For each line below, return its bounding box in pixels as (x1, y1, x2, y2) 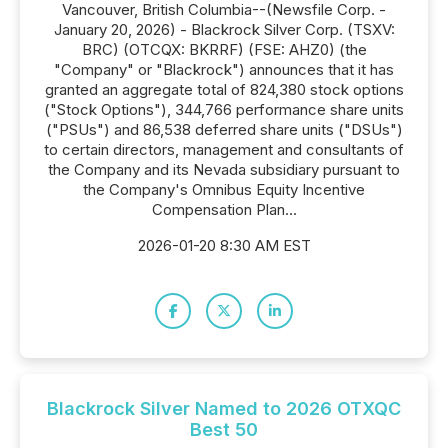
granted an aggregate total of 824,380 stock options (44, 80, 404, 99)
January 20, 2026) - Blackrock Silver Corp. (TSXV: (53, 20, 395, 39)
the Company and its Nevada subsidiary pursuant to (48, 160, 400, 179)
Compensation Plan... (151, 200, 297, 219)
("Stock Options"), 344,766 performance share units (44, 100, 404, 119)
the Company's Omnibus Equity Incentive (83, 180, 365, 199)
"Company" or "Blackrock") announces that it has (54, 60, 394, 79)
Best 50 (190, 419, 258, 440)
